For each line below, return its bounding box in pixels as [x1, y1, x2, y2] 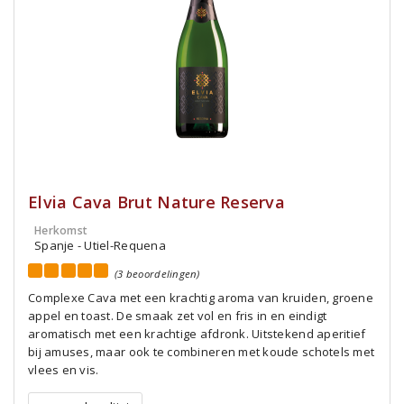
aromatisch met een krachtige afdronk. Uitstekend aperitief [28, 326, 366, 342]
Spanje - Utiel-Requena [34, 237, 166, 253]
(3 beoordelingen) [115, 267, 200, 280]
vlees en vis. [28, 362, 99, 378]
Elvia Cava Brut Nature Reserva [28, 191, 285, 213]
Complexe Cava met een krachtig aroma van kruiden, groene [28, 289, 373, 306]
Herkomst [34, 223, 88, 238]
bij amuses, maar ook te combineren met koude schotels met [28, 344, 375, 360]
